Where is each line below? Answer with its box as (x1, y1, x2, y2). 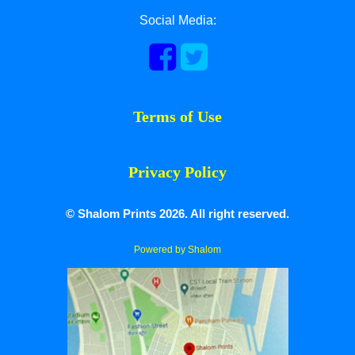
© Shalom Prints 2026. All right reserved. (66, 207, 289, 220)
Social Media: (139, 13, 216, 27)
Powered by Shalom (134, 244, 221, 255)
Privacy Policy (128, 163, 227, 181)
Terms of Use (133, 108, 222, 125)
